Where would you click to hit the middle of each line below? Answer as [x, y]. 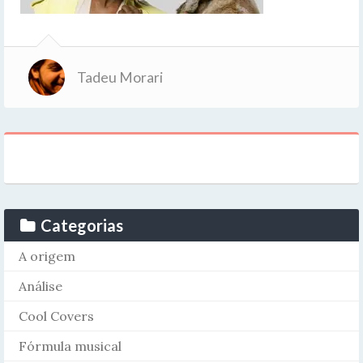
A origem [47, 256]
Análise [41, 286]
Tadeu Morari [120, 77]
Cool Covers [56, 316]
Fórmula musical [70, 346]
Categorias [82, 225]
